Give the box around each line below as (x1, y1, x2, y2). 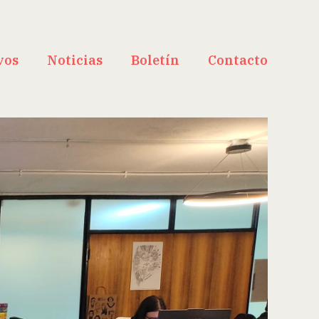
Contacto (208, 51, 268, 68)
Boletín (131, 51, 179, 68)
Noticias (47, 51, 103, 68)
